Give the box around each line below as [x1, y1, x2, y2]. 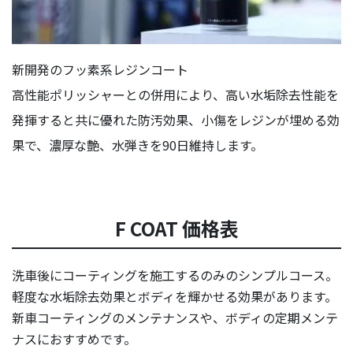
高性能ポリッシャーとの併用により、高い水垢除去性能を [12, 85, 339, 105]
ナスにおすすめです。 [12, 329, 136, 349]
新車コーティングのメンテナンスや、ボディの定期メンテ [12, 308, 338, 328]
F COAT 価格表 [114, 214, 239, 243]
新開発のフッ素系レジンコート [12, 60, 188, 80]
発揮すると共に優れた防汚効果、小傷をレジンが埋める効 [12, 110, 340, 130]
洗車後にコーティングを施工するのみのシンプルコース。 [12, 266, 338, 285]
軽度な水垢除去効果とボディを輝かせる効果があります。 [12, 287, 337, 307]
